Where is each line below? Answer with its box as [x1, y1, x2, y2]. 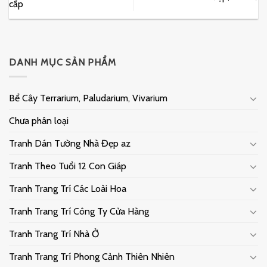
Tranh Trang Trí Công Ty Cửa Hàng [9, 206, 149, 218]
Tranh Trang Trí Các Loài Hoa [9, 183, 126, 195]
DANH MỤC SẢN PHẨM [9, 56, 116, 68]
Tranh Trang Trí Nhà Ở [9, 228, 99, 240]
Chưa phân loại [9, 115, 69, 127]
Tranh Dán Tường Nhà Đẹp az [9, 138, 131, 150]
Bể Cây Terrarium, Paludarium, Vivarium [9, 92, 167, 104]
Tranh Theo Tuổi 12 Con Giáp [9, 160, 126, 172]
